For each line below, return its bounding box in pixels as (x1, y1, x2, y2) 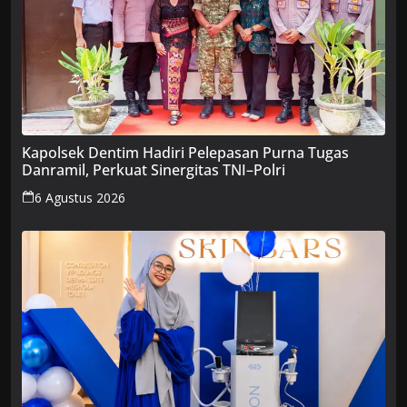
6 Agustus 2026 (35, 189, 125, 207)
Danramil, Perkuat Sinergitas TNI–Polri (22, 160, 285, 181)
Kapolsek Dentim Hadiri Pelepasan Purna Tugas (22, 143, 349, 164)
